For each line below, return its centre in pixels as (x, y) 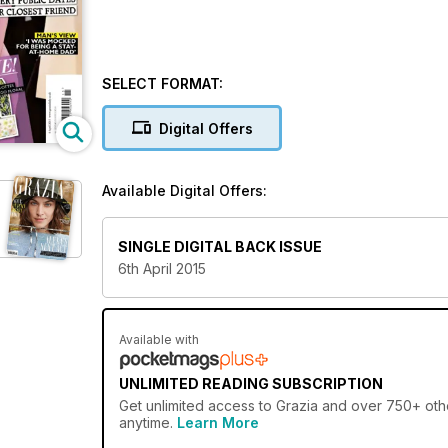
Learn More (218, 423)
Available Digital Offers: (184, 190)
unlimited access (200, 406)
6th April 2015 (162, 269)
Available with (159, 340)
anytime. (148, 423)
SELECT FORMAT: (162, 83)
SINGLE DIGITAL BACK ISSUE (220, 247)
